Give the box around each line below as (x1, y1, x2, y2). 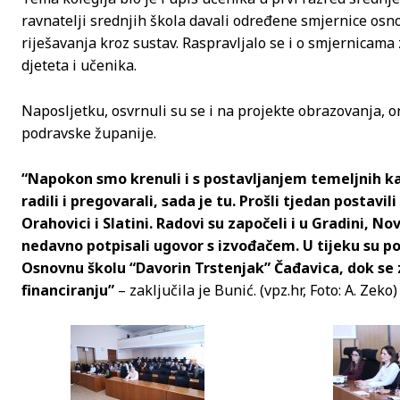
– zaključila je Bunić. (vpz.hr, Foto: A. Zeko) (114, 279, 397, 300)
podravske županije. (21, 122, 156, 143)
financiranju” (21, 279, 114, 300)
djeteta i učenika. (21, 54, 140, 75)
